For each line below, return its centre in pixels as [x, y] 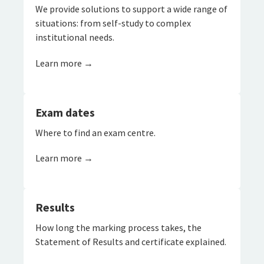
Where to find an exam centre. [95, 132]
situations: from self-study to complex [113, 23]
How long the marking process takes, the [118, 227]
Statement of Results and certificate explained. [131, 241]
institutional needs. [75, 37]
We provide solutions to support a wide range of [131, 9]
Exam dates [65, 112]
